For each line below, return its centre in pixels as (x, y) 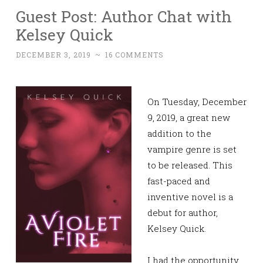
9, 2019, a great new (189, 118)
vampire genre (179, 149)
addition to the (179, 134)
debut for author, (183, 213)
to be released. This (190, 165)
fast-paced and (179, 181)
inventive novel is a (190, 197)
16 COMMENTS (134, 55)
